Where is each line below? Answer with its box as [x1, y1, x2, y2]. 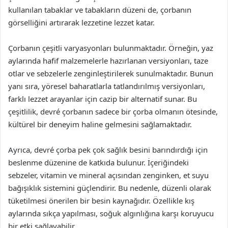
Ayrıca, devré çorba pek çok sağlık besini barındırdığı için [8, 145, 208, 155]
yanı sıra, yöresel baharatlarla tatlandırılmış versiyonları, [8, 81, 205, 91]
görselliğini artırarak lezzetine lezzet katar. [8, 17, 155, 27]
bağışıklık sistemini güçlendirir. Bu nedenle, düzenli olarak [8, 183, 211, 193]
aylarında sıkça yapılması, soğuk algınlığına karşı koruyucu [8, 208, 214, 218]
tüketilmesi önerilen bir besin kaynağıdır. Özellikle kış [8, 195, 194, 206]
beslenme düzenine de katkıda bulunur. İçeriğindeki [8, 157, 189, 167]
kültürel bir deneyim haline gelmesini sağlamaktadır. [8, 119, 192, 129]
